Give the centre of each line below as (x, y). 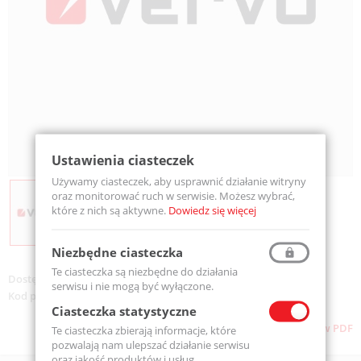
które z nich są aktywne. (110, 210)
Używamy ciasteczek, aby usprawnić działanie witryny (179, 181)
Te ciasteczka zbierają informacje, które (144, 330)
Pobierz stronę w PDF (300, 328)
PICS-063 (102, 295)
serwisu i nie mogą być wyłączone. (133, 286)
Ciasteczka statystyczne (124, 311)
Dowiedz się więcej (212, 210)
